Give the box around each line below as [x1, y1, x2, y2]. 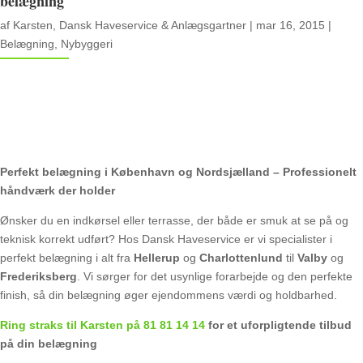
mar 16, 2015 [256, 18, 325, 32]
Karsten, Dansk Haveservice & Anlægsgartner [13, 18, 246, 32]
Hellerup [134, 250, 180, 264]
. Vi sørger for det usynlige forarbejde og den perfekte [77, 269, 352, 283]
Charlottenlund [199, 250, 283, 264]
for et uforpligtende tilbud [205, 318, 352, 331]
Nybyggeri [61, 36, 113, 50]
